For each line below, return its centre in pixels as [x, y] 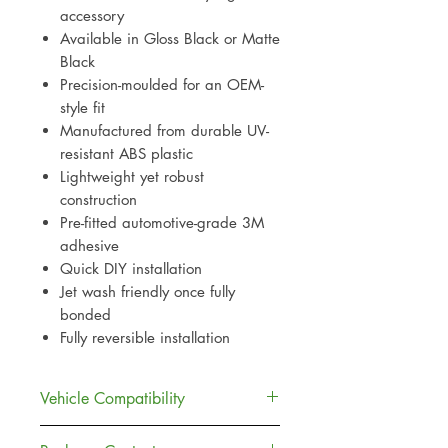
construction [98, 199]
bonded [85, 314]
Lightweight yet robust [132, 176]
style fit [82, 107]
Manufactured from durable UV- [164, 130]
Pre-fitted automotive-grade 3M [162, 222]
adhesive [89, 245]
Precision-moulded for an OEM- [162, 84]
